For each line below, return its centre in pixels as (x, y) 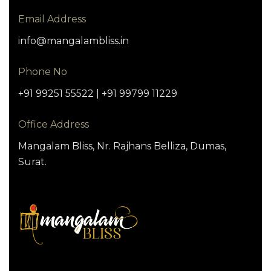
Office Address (54, 125)
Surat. (32, 162)
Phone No (43, 72)
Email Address (52, 19)
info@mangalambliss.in (73, 41)
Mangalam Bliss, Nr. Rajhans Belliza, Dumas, (122, 146)
